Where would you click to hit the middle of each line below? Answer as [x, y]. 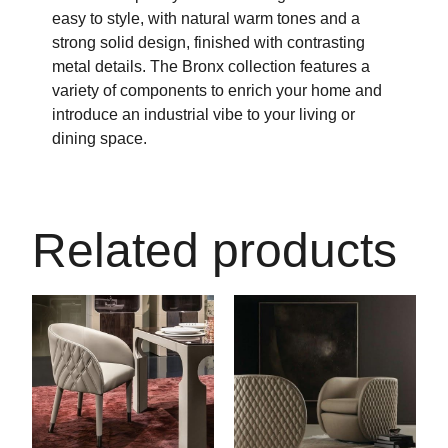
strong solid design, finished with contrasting [209, 42]
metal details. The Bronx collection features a [211, 66]
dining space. [100, 138]
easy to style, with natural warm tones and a [206, 18]
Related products [215, 251]
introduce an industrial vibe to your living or [204, 114]
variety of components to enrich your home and [217, 90]
